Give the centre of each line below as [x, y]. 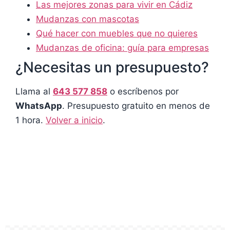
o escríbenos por [143, 92]
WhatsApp [39, 106]
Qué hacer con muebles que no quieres [117, 34]
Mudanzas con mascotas [88, 19]
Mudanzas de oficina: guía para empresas [122, 48]
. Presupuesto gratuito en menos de [136, 106]
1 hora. [31, 120]
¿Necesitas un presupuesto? [112, 68]
